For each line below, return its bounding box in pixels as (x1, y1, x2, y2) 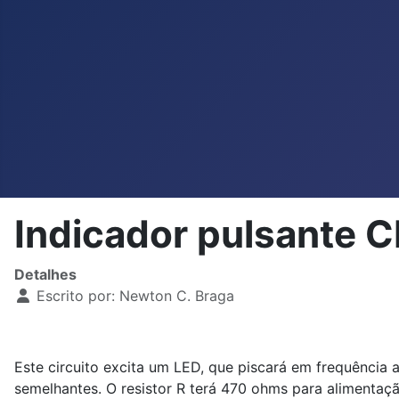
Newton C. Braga (119, 287, 234, 305)
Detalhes (14, 265, 77, 283)
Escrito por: (32, 287, 119, 305)
